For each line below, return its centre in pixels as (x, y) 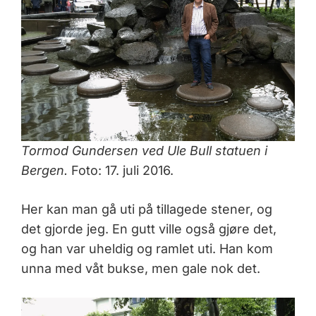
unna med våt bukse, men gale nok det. (141, 269)
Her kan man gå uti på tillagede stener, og (147, 209)
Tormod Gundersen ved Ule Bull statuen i (144, 151)
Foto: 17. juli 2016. (120, 171)
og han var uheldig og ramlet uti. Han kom (147, 249)
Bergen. (44, 171)
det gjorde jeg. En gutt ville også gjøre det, (149, 229)
